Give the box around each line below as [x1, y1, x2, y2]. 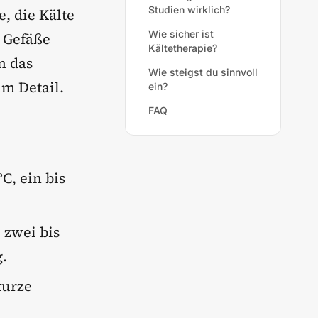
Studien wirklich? [148, 4, 230, 16]
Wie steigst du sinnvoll [148, 66, 258, 78]
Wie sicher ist [148, 28, 214, 40]
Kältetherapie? [148, 42, 217, 54]
